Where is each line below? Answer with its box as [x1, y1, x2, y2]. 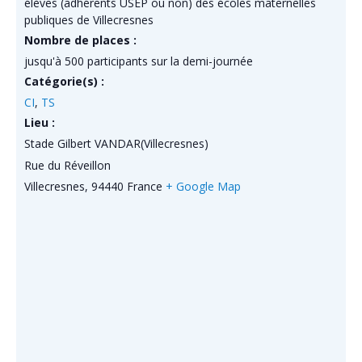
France [127, 178, 162, 194]
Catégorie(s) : [24, 73, 104, 89]
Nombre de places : [24, 32, 137, 48]
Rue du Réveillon [24, 157, 111, 173]
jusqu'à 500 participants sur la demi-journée [24, 53, 253, 69]
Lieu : [24, 114, 55, 130]
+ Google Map [166, 178, 241, 194]
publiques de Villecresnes [24, 11, 154, 27]
